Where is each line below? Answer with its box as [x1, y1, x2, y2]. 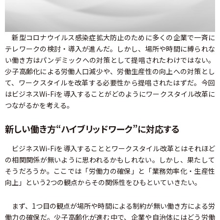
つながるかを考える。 [5, 100, 74, 110]
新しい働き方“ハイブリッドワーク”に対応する [5, 122, 180, 136]
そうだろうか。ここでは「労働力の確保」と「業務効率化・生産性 [5, 166, 215, 176]
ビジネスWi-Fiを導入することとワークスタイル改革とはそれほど [5, 143, 215, 154]
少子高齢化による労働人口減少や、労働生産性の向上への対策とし [5, 66, 215, 77]
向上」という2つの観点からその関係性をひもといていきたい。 [5, 177, 201, 188]
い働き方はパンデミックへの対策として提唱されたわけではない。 [5, 55, 215, 65]
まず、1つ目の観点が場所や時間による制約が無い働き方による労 [5, 201, 215, 211]
